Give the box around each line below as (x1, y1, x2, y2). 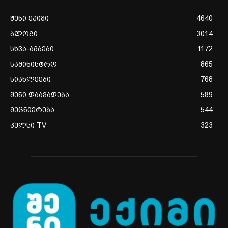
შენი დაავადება (10, 91, 69, 99)
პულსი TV (10, 121, 46, 130)
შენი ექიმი (10, 14, 49, 23)
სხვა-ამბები (10, 45, 54, 53)
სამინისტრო (10, 60, 57, 69)
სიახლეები (10, 75, 51, 84)
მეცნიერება (10, 106, 54, 115)
